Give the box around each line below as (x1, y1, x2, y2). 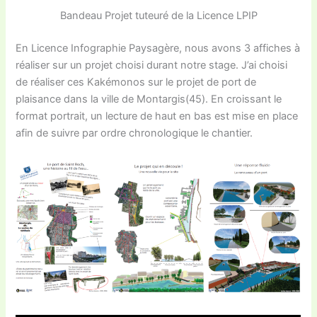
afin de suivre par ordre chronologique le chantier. (16, 126, 253, 139)
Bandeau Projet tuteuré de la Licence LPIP (59, 8, 258, 22)
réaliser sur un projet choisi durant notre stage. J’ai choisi (16, 58, 288, 71)
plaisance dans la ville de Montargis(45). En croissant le (16, 92, 282, 105)
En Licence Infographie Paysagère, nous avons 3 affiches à (16, 41, 301, 54)
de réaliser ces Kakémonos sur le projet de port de (16, 75, 257, 88)
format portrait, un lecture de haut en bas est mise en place (16, 109, 299, 122)
